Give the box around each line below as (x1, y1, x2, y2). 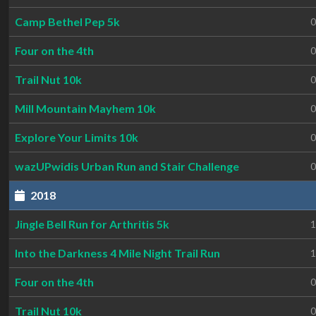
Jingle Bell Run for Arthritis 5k (15, 217, 169, 231)
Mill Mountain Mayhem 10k (15, 102, 156, 115)
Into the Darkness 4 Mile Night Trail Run (15, 246, 220, 260)
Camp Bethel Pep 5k (15, 15, 120, 28)
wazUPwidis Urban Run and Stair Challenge (15, 159, 239, 173)
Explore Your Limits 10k (15, 130, 138, 144)
